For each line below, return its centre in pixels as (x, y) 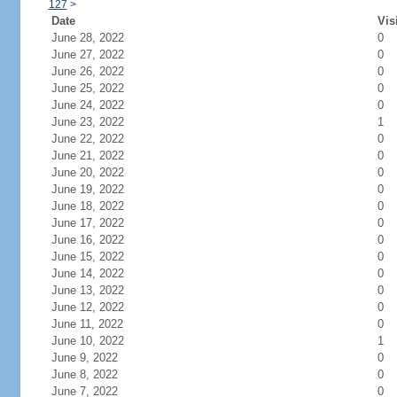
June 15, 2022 (87, 257)
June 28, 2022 (87, 38)
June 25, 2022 (87, 88)
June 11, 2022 (87, 324)
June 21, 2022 (87, 156)
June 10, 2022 (87, 341)
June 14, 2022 (87, 273)
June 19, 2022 (87, 189)
